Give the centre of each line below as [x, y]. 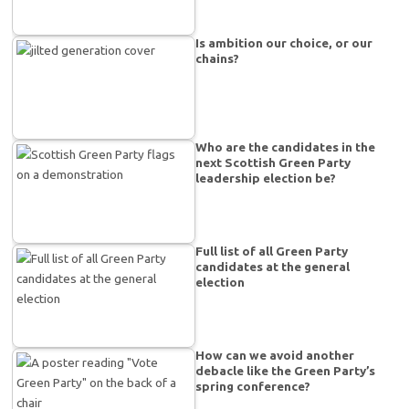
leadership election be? [266, 178]
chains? [218, 59]
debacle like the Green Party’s [286, 371]
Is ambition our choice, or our [284, 43]
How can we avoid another [275, 356]
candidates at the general [273, 267]
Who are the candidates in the [286, 147]
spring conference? [253, 387]
